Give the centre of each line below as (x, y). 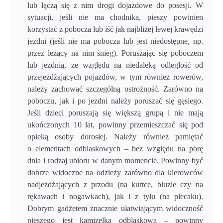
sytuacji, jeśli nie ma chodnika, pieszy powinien (115, 17)
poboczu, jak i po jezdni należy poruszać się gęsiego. (115, 101)
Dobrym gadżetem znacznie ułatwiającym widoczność (115, 209)
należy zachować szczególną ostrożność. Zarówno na (115, 89)
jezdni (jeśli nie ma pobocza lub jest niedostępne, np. (115, 41)
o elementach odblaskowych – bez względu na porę (115, 149)
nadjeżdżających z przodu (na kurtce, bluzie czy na (115, 185)
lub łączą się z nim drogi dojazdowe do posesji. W (115, 5)
